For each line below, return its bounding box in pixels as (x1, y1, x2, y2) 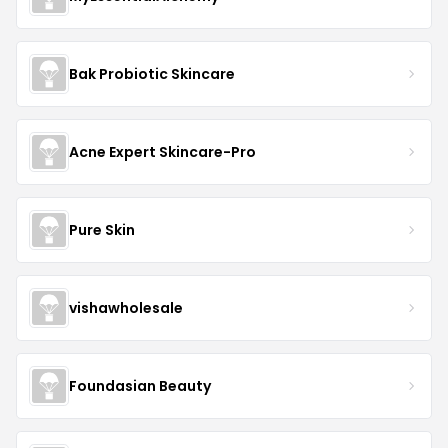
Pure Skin (69, 219, 135, 240)
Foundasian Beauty (69, 375, 211, 396)
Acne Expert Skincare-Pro (69, 141, 256, 162)
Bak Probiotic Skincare (69, 63, 235, 84)
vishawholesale (69, 297, 183, 318)
